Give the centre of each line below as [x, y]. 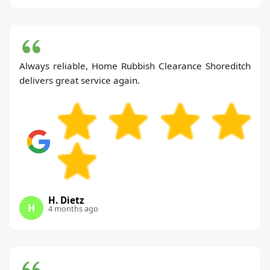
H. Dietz [66, 200]
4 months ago [73, 208]
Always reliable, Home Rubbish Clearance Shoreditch [135, 65]
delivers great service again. [80, 80]
